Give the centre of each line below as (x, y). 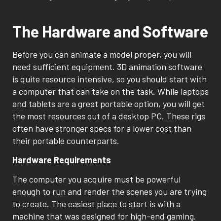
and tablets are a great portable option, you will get (109, 103)
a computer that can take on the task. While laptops (110, 91)
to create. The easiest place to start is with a (96, 204)
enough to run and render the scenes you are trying (110, 192)
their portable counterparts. (66, 140)
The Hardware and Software (110, 31)
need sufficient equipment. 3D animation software (107, 66)
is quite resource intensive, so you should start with (110, 79)
